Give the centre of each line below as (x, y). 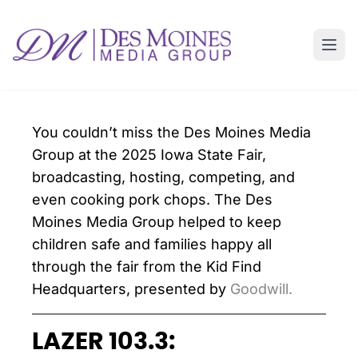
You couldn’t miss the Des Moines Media (171, 132)
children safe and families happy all (152, 244)
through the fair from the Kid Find (147, 267)
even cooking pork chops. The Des (152, 199)
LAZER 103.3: (106, 342)
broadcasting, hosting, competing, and (163, 177)
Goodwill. (261, 289)
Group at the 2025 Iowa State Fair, (149, 155)
